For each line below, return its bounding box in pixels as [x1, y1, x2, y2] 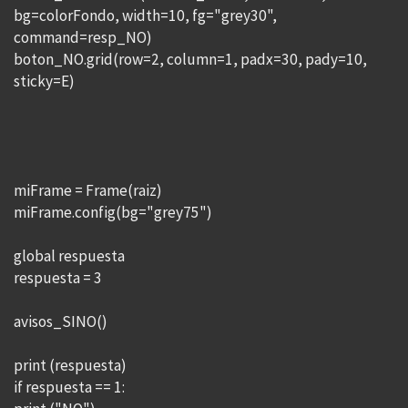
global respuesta [14, 246, 125, 266]
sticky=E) [14, 71, 75, 91]
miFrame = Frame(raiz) [14, 180, 162, 200]
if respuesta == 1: [14, 377, 125, 397]
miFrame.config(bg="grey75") [14, 202, 212, 222]
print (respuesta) [14, 355, 127, 375]
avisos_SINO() [14, 311, 107, 331]
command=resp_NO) [14, 27, 152, 47]
